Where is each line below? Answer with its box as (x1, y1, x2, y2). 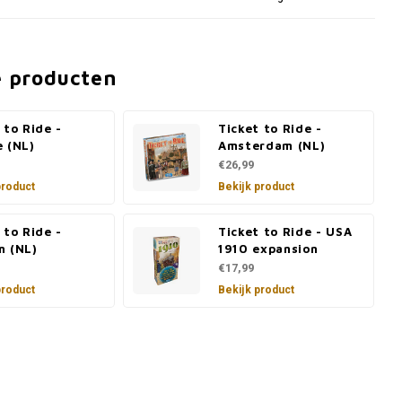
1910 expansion (218, 241, 319, 256)
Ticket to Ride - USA (218, 224, 353, 239)
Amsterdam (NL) (218, 138, 326, 153)
